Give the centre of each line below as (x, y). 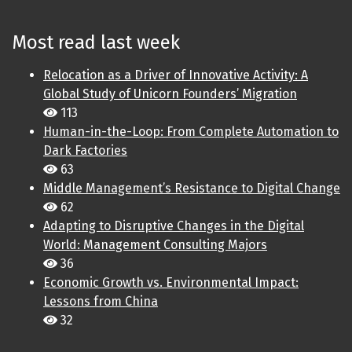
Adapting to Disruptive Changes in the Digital (174, 226)
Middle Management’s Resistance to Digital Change (192, 189)
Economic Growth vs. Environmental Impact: (171, 283)
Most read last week (96, 43)
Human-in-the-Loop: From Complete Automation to (191, 132)
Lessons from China (101, 302)
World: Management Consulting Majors (155, 245)
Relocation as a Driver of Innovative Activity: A (176, 75)
